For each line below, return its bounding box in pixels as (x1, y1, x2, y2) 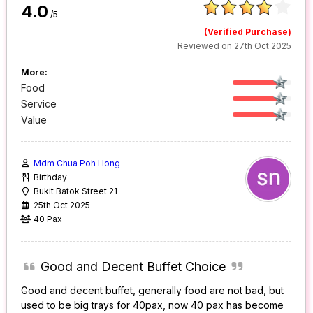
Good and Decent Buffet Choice (40, 259, 226, 275)
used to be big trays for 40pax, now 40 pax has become (21, 299, 284, 312)
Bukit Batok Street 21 (34, 186, 118, 197)
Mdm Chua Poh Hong (34, 158, 121, 169)
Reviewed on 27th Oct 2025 (177, 41, 292, 52)
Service (21, 98, 57, 110)
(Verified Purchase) (204, 27, 292, 38)
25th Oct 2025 (34, 200, 91, 211)
